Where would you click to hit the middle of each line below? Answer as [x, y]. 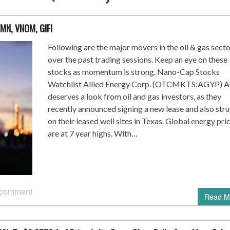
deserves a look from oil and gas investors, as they [134, 96]
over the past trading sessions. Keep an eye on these [137, 59]
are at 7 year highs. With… [92, 133]
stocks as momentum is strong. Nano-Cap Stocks [133, 71]
